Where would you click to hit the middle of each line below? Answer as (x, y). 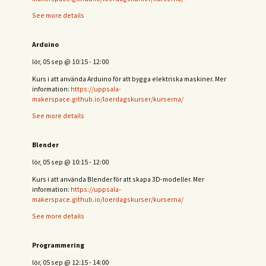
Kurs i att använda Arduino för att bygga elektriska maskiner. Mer (129, 78)
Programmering (58, 245)
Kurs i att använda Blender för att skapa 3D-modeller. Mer (118, 179)
